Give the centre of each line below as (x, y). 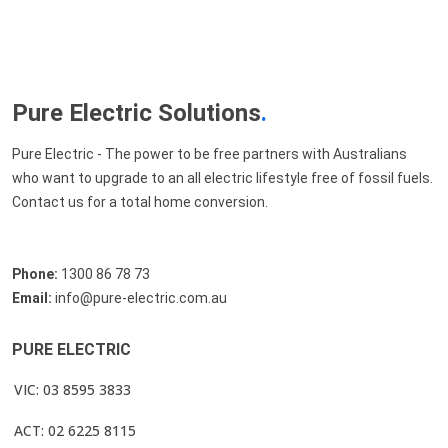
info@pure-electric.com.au (139, 297)
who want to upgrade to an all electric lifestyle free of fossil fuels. (222, 177)
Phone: (35, 273)
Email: (32, 297)
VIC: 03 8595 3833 (72, 389)
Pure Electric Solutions (136, 112)
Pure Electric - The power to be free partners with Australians (209, 153)
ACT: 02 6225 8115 (75, 430)
